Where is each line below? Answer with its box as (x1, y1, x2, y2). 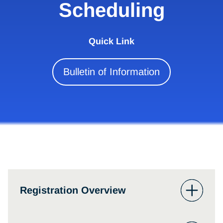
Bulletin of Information (63, 66, 160, 77)
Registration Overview (20, 185, 126, 196)
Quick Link (89, 36, 134, 46)
